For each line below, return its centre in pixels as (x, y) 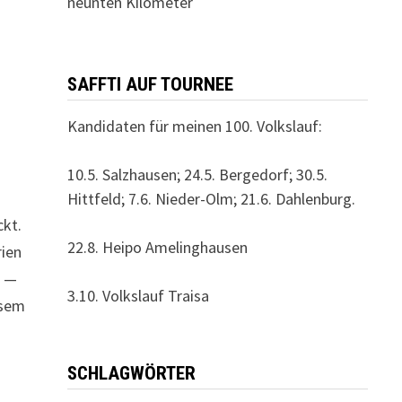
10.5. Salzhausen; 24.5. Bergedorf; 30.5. (197, 175)
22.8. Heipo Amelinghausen (157, 247)
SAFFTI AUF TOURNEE (150, 84)
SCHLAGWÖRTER (131, 373)
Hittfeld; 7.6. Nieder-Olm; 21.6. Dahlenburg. (211, 199)
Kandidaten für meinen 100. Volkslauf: (194, 126)
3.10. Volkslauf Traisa (138, 296)
